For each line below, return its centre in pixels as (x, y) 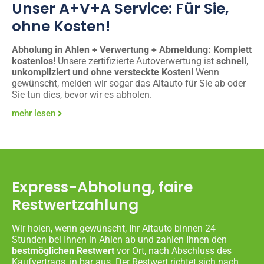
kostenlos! (34, 61)
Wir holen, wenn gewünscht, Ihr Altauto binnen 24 (114, 228)
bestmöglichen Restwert (63, 250)
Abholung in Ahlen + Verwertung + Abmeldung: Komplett (132, 49)
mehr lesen (34, 113)
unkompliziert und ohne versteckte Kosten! (104, 72)
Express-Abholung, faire (102, 187)
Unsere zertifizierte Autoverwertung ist (136, 61)
